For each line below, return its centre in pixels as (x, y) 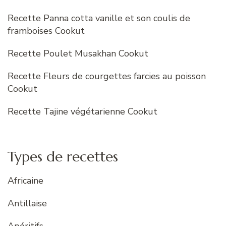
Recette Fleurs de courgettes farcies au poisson (107, 76)
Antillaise (27, 204)
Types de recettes (63, 157)
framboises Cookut (46, 31)
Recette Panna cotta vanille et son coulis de (99, 18)
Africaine (25, 181)
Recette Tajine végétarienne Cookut (82, 112)
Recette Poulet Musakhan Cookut (78, 54)
